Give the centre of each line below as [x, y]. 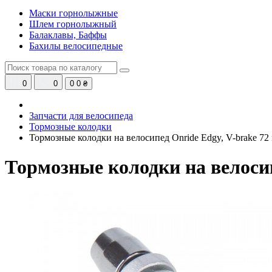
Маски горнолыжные [73, 13]
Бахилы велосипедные [76, 46]
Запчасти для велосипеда [81, 116]
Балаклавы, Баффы [68, 35]
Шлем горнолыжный [73, 24]
